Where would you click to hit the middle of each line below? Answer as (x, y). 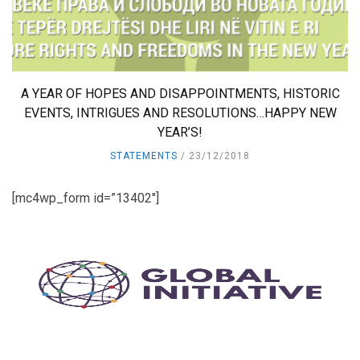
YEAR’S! (180, 132)
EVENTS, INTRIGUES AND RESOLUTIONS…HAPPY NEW (180, 112)
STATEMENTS (144, 155)
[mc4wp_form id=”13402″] (86, 198)
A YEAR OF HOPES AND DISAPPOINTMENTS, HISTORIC (180, 93)
